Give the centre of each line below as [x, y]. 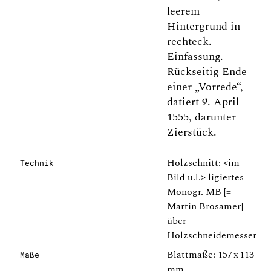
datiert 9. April [203, 102]
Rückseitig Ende [207, 72]
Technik [37, 163]
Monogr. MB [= [199, 192]
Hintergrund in [204, 26]
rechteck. [189, 41]
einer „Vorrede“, [205, 87]
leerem [183, 11]
